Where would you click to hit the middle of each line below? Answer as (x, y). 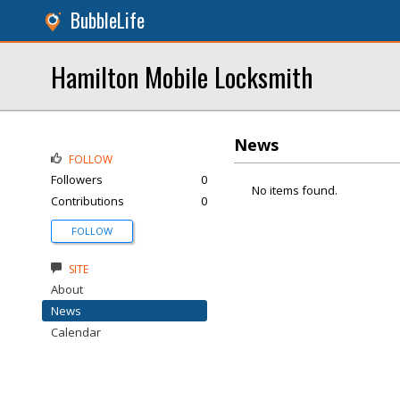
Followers (77, 179)
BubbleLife (108, 20)
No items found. (295, 190)
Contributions (87, 201)
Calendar (76, 332)
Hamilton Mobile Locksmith (182, 76)
